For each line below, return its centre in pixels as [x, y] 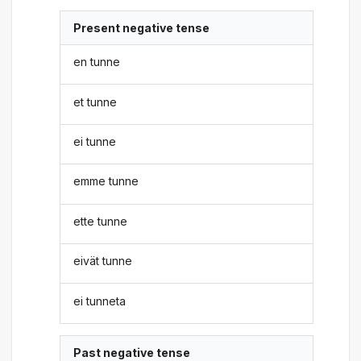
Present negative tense [142, 27]
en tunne [97, 62]
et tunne [95, 102]
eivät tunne [103, 261]
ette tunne [101, 221]
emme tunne [106, 181]
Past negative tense [132, 352]
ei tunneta [100, 301]
